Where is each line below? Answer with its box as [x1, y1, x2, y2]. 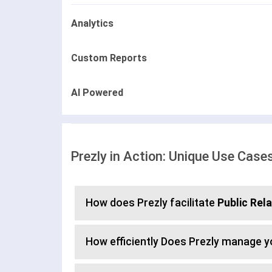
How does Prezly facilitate [86, 197, 217, 209]
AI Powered [71, 87, 123, 99]
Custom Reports [71, 52, 147, 64]
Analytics [71, 18, 114, 30]
